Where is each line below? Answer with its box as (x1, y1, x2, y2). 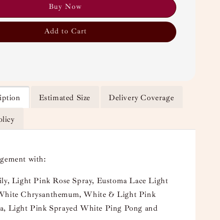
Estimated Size (38, 93, 90, 103)
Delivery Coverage (109, 93, 174, 103)
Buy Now (49, 2, 82, 11)
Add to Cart (44, 27, 87, 36)
